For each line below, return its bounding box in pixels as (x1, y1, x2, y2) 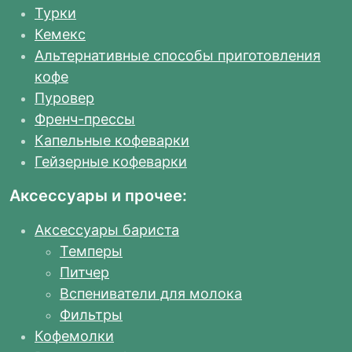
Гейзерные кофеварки (35, 153, 187, 170)
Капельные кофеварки (35, 132, 189, 149)
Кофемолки (35, 328, 114, 345)
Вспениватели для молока (60, 285, 242, 302)
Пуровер (35, 90, 94, 107)
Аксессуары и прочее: (9, 186, 187, 206)
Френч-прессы (35, 111, 135, 128)
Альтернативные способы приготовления (35, 47, 321, 64)
